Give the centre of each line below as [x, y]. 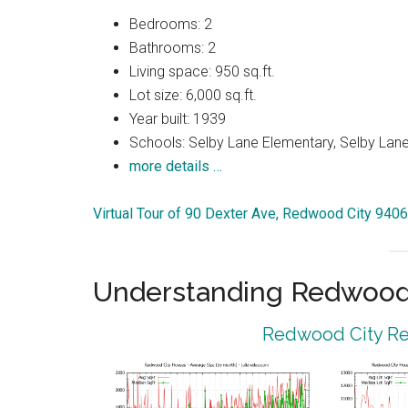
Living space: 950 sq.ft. [202, 72]
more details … [176, 167]
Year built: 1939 [178, 119]
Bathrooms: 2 [173, 48]
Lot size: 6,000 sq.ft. [193, 96]
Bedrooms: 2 [171, 25]
